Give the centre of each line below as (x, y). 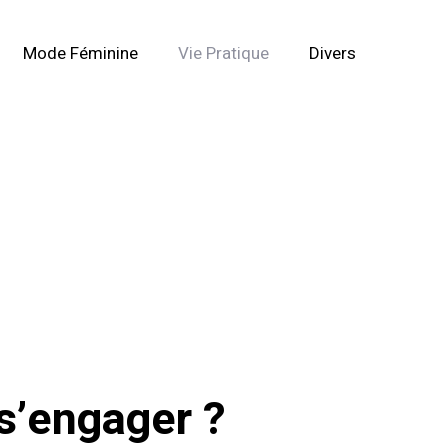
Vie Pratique (223, 53)
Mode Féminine (80, 53)
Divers (332, 53)
